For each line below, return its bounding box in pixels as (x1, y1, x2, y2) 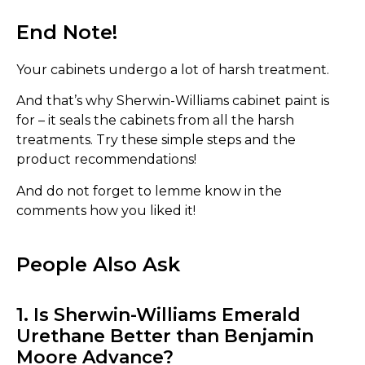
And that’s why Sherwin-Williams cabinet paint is (16, 93, 329, 109)
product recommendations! (16, 152, 196, 168)
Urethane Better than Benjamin (16, 324, 314, 347)
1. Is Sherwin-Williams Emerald (16, 303, 301, 326)
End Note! (16, 20, 117, 44)
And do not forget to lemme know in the (16, 182, 282, 199)
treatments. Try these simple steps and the (16, 132, 296, 148)
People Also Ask (16, 252, 180, 276)
